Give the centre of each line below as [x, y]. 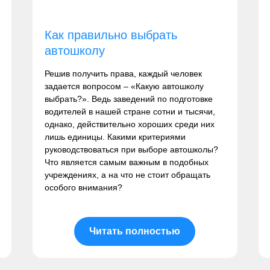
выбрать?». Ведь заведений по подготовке [129, 99]
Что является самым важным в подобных [127, 162]
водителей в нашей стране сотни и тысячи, [130, 112]
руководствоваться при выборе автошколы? [132, 150]
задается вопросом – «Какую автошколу [124, 86]
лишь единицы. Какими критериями [115, 137]
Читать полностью [135, 231]
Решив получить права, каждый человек [124, 74]
